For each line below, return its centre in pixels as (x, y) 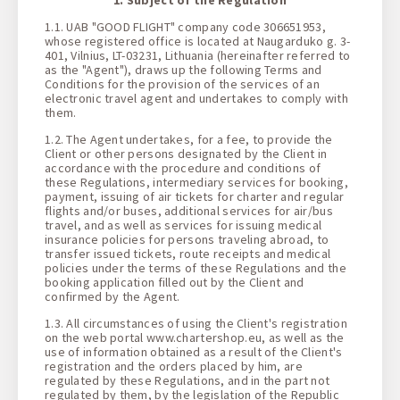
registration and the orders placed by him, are (174, 366)
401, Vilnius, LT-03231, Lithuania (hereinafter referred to (198, 55)
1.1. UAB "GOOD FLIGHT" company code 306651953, (185, 26)
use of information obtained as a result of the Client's (194, 351)
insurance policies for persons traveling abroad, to (187, 239)
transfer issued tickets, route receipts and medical (188, 253)
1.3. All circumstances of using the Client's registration (196, 323)
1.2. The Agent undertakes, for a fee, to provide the (189, 139)
